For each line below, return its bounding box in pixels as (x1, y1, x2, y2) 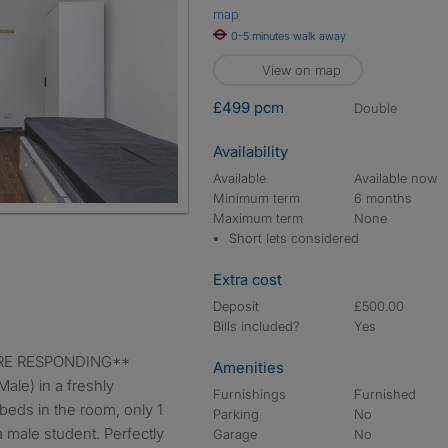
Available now (354, 170, 438, 186)
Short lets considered (229, 230, 359, 246)
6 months (354, 190, 413, 206)
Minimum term (213, 190, 300, 206)
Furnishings (213, 386, 286, 402)
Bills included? (213, 318, 300, 334)
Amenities (213, 358, 284, 377)
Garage (213, 426, 257, 442)
